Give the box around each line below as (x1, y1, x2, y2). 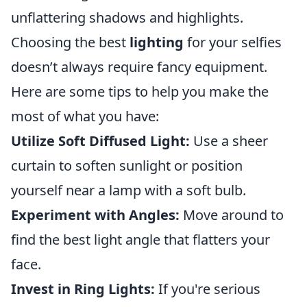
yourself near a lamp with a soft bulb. (11, 181, 246, 199)
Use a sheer (190, 132, 268, 150)
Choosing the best (11, 33, 130, 51)
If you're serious (155, 280, 260, 298)
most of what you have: (11, 107, 159, 125)
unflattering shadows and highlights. (11, 8, 243, 27)
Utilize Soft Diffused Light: (11, 132, 190, 150)
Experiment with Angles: (11, 206, 180, 224)
